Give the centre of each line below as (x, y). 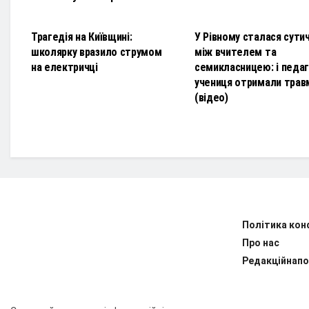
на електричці (64, 68)
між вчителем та (236, 52)
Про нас (261, 243)
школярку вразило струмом (97, 52)
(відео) (211, 98)
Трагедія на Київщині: (82, 37)
